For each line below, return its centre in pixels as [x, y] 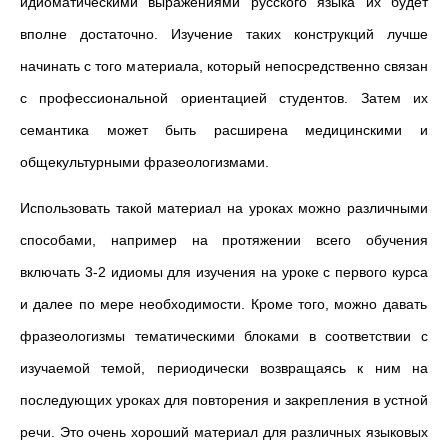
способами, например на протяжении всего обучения [224, 240]
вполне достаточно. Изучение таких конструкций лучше [224, 34]
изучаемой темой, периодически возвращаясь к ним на [224, 368]
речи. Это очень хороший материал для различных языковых [224, 432]
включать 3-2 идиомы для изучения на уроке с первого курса [224, 272]
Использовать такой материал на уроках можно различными [224, 208]
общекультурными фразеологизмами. [144, 162]
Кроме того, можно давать [336, 304]
